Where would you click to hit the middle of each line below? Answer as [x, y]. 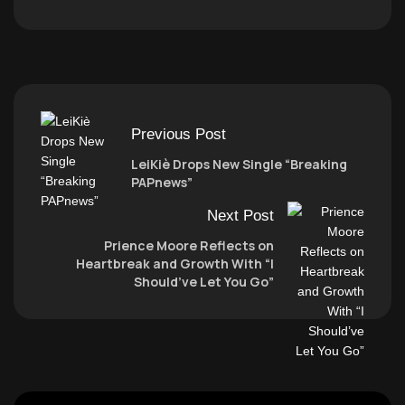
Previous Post [179, 134]
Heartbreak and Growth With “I [175, 263]
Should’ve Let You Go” [204, 281]
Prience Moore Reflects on [189, 245]
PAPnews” [162, 182]
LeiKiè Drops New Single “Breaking [239, 164]
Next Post [240, 215]
